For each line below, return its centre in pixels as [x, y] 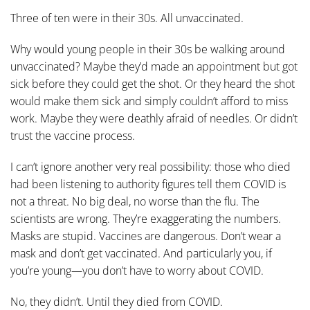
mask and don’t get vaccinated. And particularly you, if [141, 253]
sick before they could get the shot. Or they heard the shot [153, 84]
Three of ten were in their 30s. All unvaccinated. [127, 18]
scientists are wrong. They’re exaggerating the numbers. [146, 219]
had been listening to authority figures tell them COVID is [148, 184]
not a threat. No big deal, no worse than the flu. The [135, 201]
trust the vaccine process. [73, 136]
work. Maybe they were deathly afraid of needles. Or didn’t [154, 118]
